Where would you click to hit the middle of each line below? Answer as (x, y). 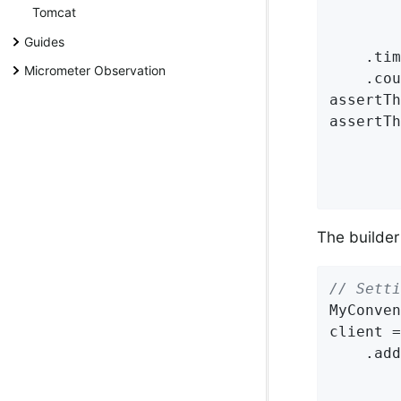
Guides (44, 41)
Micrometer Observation (95, 71)
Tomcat (54, 13)
